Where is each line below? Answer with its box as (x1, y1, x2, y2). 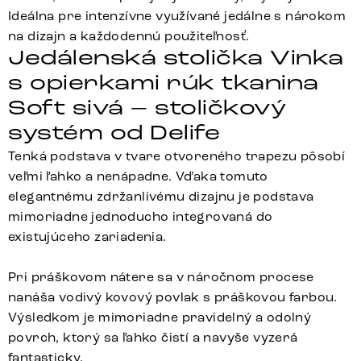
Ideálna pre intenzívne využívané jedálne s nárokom (8, 8, 346, 24)
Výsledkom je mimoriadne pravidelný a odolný (8, 309, 312, 326)
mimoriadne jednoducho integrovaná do (8, 209, 273, 225)
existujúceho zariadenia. (8, 229, 167, 245)
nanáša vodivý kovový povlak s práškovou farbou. (8, 289, 338, 305)
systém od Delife (8, 120, 221, 147)
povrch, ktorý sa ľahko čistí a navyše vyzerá (8, 330, 298, 346)
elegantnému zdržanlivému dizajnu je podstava (8, 189, 314, 205)
